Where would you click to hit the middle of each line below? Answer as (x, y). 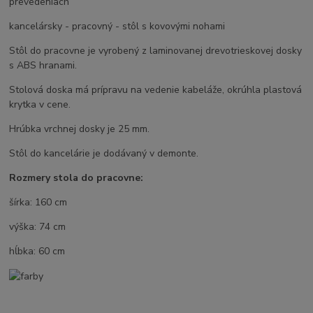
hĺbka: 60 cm (37, 251)
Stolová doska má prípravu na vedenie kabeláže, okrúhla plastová (156, 89)
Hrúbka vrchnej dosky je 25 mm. (80, 129)
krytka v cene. (40, 104)
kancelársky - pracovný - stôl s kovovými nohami (117, 26)
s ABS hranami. (43, 65)
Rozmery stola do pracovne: (77, 177)
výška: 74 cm (38, 226)
